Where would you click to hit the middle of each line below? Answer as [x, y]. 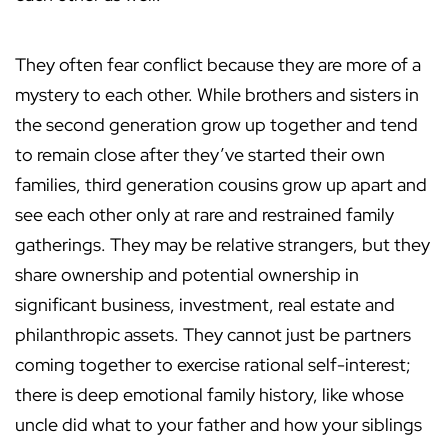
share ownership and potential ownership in [187, 275]
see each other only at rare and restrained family [204, 215]
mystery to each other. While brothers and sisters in [217, 95]
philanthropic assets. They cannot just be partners [213, 335]
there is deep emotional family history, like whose [209, 395]
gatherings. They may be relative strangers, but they [222, 245]
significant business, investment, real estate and [205, 305]
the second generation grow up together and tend [216, 125]
